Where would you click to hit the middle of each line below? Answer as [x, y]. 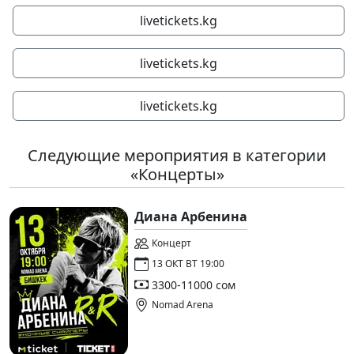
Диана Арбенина [191, 217]
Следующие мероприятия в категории [177, 156]
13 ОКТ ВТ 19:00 [188, 264]
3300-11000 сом [194, 284]
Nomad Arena [183, 305]
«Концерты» [177, 175]
